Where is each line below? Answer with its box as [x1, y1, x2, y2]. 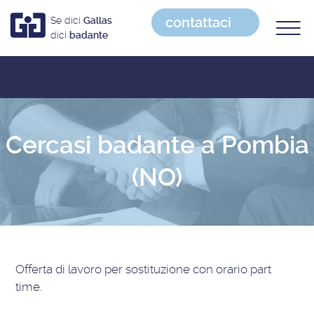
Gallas [83, 15, 112, 26]
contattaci [165, 14, 231, 31]
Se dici [50, 15, 83, 26]
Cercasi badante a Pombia [5, 130, 309, 160]
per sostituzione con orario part [104, 261, 272, 276]
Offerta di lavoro [15, 261, 105, 276]
